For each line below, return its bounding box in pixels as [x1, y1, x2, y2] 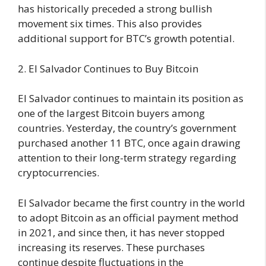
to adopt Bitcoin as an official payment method [18, 210, 239, 224]
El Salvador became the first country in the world [18, 195, 245, 210]
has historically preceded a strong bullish [18, 2, 212, 16]
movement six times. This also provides [18, 17, 202, 31]
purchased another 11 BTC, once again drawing [18, 136, 240, 150]
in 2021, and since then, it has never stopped [18, 225, 225, 239]
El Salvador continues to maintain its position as [18, 91, 243, 106]
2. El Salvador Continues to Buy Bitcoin [18, 61, 198, 75]
